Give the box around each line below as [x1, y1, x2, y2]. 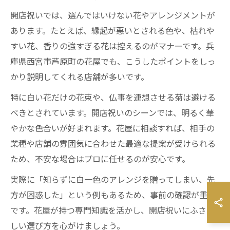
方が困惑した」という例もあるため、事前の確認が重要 [10, 188, 216, 201]
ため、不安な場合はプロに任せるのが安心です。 [10, 152, 190, 165]
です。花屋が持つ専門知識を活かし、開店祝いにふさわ [10, 204, 215, 216]
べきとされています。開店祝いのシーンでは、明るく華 [10, 106, 214, 119]
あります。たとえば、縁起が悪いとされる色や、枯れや [10, 24, 215, 36]
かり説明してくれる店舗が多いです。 [10, 70, 149, 83]
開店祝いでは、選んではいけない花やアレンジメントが [10, 9, 215, 21]
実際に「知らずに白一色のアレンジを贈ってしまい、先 [10, 173, 215, 185]
